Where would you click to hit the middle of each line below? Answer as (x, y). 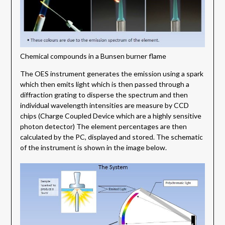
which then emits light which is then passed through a (104, 84)
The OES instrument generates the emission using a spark (111, 74)
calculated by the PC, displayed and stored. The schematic (111, 137)
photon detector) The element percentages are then (103, 127)
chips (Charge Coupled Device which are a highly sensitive (110, 116)
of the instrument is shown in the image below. (93, 148)
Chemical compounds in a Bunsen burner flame (93, 56)
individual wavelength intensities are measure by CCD (104, 105)
